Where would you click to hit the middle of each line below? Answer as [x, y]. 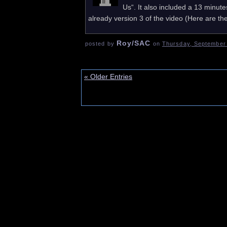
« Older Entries [108, 76]
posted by [101, 43]
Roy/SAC [134, 43]
